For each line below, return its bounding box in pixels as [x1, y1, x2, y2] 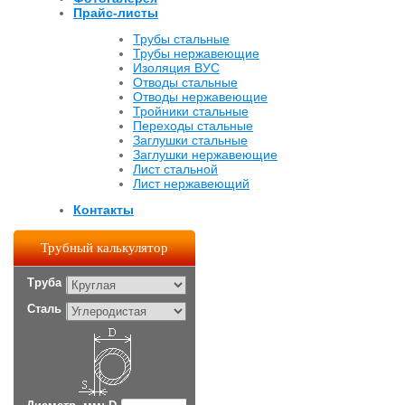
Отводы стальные [133, 75, 238, 90]
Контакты [73, 202, 134, 218]
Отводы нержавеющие [133, 89, 268, 105]
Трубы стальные [133, 32, 230, 47]
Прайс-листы [73, 5, 158, 21]
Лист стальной [133, 162, 218, 177]
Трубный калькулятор [41, 240, 168, 256]
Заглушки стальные [133, 133, 248, 148]
